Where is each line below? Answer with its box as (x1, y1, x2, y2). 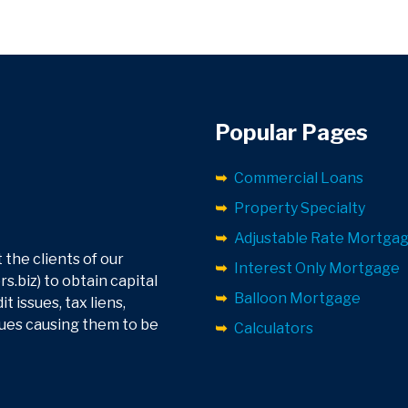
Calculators (234, 320, 313, 338)
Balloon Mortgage (234, 290, 361, 308)
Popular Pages (215, 119, 368, 147)
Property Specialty (234, 199, 365, 218)
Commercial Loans (234, 169, 363, 188)
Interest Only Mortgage (234, 260, 400, 278)
